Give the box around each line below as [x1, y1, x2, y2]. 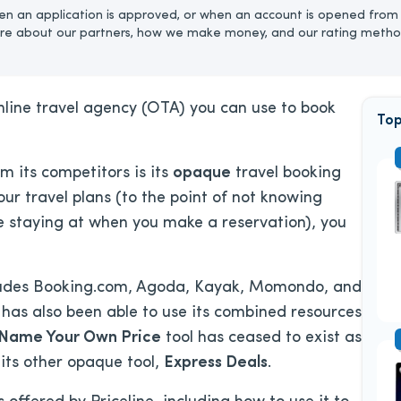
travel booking [231, 165, 341, 182]
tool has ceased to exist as [161, 329, 362, 346]
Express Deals [164, 354, 268, 371]
